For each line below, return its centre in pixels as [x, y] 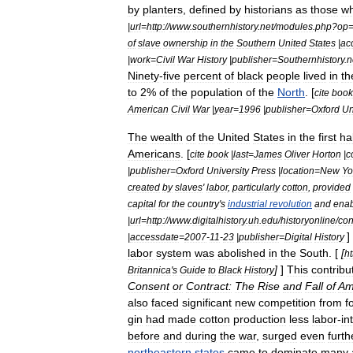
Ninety [143, 76]
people [283, 76]
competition [287, 303]
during [201, 336]
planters [163, 9]
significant [207, 303]
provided [332, 187]
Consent [149, 286]
